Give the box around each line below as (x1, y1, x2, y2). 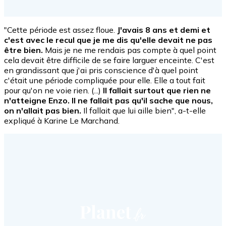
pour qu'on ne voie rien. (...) (4, 85, 103, 95)
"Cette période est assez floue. (4, 24, 117, 35)
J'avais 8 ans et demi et (117, 24, 210, 35)
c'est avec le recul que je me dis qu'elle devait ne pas (4, 34, 212, 45)
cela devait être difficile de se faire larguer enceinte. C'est (4, 54, 214, 65)
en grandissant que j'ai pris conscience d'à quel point (4, 65, 198, 75)
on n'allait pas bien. (4, 105, 81, 116)
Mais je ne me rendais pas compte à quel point (43, 44, 216, 55)
